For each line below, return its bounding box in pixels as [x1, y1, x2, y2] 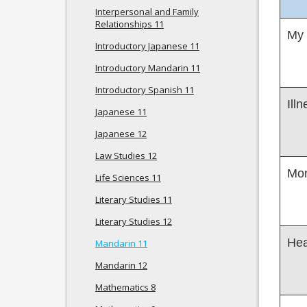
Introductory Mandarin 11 [95, 62, 200, 74]
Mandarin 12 [95, 259, 147, 271]
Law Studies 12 [95, 149, 157, 162]
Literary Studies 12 [95, 215, 172, 228]
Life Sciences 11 [95, 171, 161, 184]
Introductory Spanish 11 [95, 84, 194, 96]
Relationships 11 [95, 18, 164, 30]
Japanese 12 [95, 127, 147, 140]
